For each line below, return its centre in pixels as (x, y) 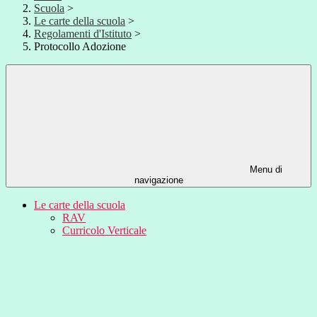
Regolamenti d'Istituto (83, 34)
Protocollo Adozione (80, 47)
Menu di (265, 170)
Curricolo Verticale (104, 231)
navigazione (158, 180)
